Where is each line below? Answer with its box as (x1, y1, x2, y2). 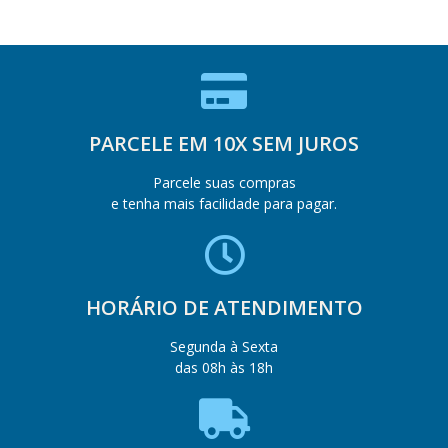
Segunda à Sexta (170, 336, 278, 356)
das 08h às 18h (175, 357, 273, 377)
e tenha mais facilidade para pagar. (111, 193, 337, 213)
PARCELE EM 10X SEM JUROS (89, 129, 359, 157)
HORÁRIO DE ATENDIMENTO (85, 293, 363, 321)
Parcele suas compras (152, 172, 296, 192)
